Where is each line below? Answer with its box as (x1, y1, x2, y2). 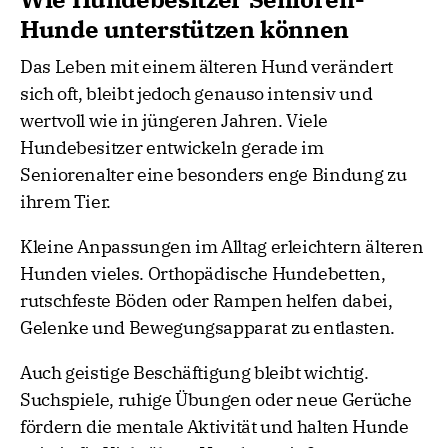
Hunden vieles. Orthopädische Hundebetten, (20, 262, 386, 286)
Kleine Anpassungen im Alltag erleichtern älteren (20, 235, 424, 259)
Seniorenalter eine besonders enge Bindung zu (20, 163, 407, 187)
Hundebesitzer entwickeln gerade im (20, 136, 324, 160)
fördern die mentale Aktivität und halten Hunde (20, 415, 409, 439)
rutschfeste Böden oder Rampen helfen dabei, (20, 289, 393, 313)
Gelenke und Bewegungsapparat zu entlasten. (20, 316, 395, 340)
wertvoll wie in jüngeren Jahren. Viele (20, 109, 328, 133)
